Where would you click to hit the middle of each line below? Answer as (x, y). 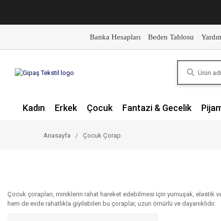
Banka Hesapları (115, 37)
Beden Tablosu (171, 37)
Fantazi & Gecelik (157, 108)
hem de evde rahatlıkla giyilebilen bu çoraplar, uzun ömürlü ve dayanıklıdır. (111, 203)
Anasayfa (57, 135)
